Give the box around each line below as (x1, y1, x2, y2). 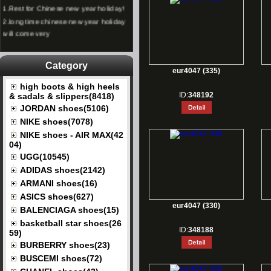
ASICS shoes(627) (20, 192, 94, 201)
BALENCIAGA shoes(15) (20, 205, 119, 215)
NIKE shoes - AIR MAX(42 (20, 130, 123, 140)
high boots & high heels (20, 82, 120, 91)
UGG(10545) (20, 152, 70, 162)
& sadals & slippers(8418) (9, 91, 114, 100)
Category (45, 60, 88, 71)
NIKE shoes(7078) (20, 117, 93, 126)
